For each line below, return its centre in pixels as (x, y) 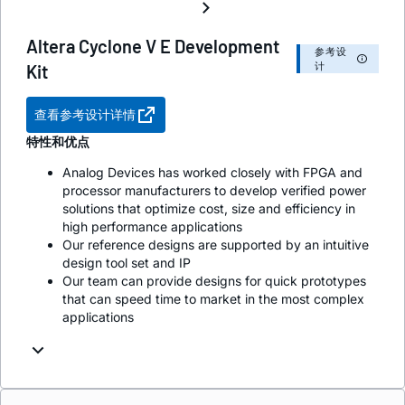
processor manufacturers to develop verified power (214, 191)
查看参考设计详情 (85, 115)
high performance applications (152, 227)
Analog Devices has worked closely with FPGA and (212, 173)
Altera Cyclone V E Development (153, 47)
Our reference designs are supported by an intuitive (216, 245)
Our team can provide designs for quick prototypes (214, 281)
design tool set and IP (127, 263)
